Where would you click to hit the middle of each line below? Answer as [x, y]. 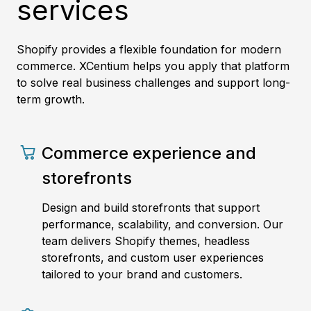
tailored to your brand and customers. [142, 275]
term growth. [51, 100]
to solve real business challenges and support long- [153, 83]
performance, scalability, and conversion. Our [162, 225]
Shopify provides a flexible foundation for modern [149, 50]
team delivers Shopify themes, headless [146, 241]
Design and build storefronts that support [151, 208]
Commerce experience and [149, 153]
